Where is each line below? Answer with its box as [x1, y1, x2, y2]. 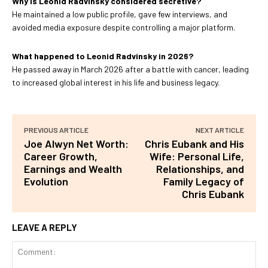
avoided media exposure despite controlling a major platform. [12, 22, 235, 32]
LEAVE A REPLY [12, 221, 77, 233]
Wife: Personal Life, [149, 149, 244, 163]
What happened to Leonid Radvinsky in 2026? [12, 50, 193, 61]
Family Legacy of [163, 174, 244, 188]
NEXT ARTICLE [195, 125, 244, 134]
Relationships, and [156, 162, 244, 175]
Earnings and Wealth [24, 162, 122, 175]
